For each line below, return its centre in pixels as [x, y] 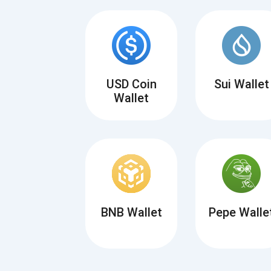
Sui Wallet [241, 84]
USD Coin [131, 84]
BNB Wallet [131, 212]
